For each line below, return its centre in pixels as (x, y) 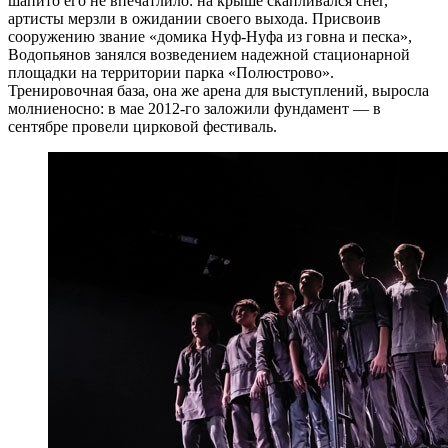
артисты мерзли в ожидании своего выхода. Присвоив (194, 19)
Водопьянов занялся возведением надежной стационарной (209, 55)
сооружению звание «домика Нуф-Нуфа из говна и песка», (210, 37)
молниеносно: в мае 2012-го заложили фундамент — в (194, 109)
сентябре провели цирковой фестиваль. (142, 127)
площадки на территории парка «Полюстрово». (171, 73)
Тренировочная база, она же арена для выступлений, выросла (218, 91)
